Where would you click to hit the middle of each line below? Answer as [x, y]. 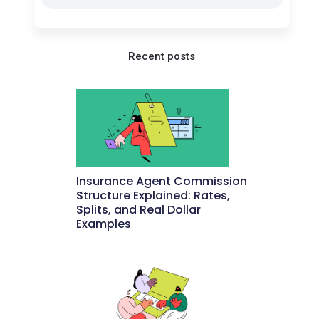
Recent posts [162, 56]
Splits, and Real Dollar [139, 209]
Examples [104, 224]
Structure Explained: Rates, [153, 195]
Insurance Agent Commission [162, 181]
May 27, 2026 [162, 238]
